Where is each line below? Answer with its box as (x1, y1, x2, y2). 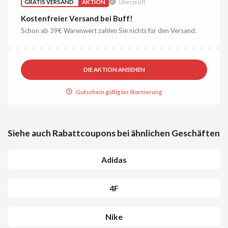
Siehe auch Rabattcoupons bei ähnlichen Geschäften (8, 128, 220, 139)
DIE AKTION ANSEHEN (83, 66, 145, 73)
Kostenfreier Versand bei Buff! (21, 14, 133, 23)
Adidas (101, 155, 127, 164)
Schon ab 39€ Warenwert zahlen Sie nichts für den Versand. (21, 26, 197, 35)
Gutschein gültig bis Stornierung (76, 89, 162, 96)
